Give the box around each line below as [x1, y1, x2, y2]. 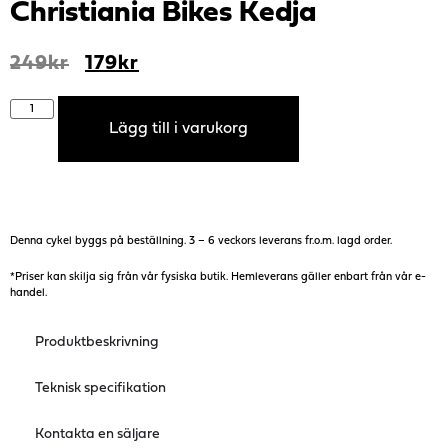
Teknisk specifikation [35, 381, 166, 397]
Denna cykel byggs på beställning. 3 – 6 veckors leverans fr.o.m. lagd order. [10, 236, 392, 248]
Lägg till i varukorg [108, 121, 248, 138]
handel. [10, 288, 47, 300]
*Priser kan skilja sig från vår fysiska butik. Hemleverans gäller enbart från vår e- [10, 272, 426, 284]
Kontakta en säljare [35, 427, 160, 443]
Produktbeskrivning [35, 335, 159, 351]
